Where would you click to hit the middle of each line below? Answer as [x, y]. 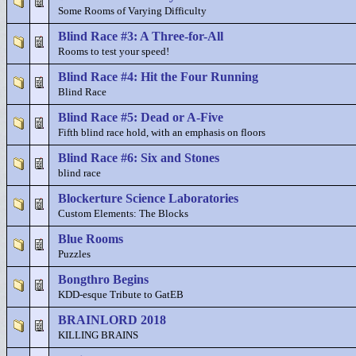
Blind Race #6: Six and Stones [139, 158]
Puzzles [74, 254]
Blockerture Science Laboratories [148, 198]
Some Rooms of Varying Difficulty [132, 11]
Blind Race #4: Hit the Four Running [158, 77]
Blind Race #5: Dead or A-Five [141, 117]
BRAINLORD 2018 [112, 320]
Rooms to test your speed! [114, 52]
